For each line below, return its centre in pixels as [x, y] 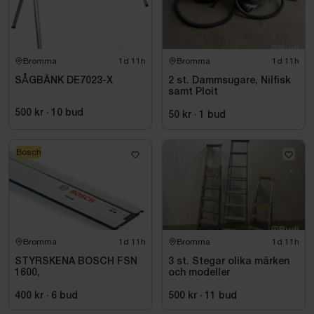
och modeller [199, 273]
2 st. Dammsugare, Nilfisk [230, 81]
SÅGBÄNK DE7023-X [64, 81]
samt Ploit [193, 92]
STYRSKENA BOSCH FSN [76, 262]
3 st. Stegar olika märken [229, 262]
